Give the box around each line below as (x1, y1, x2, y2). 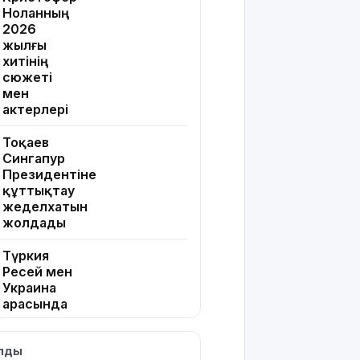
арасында (2, 296, 67, 313)
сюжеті (2, 69, 52, 86)
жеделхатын (2, 198, 88, 215)
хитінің (2, 53, 48, 70)
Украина (2, 280, 56, 297)
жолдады (2, 215, 66, 231)
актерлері (2, 101, 68, 118)
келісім (2, 328, 51, 345)
